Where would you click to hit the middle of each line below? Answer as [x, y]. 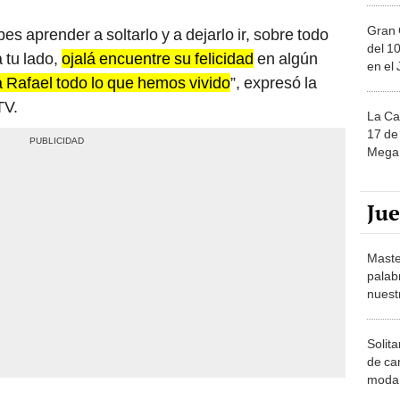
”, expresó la [274, 82]
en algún [286, 58]
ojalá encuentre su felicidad [158, 58]
